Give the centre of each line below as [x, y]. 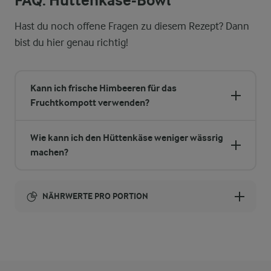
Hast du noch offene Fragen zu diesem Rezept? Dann [132, 26]
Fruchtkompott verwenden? [90, 103]
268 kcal [51, 249]
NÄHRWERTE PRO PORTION [95, 196]
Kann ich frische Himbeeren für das [103, 88]
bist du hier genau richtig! [71, 42]
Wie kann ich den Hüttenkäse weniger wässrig [127, 138]
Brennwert [59, 228]
